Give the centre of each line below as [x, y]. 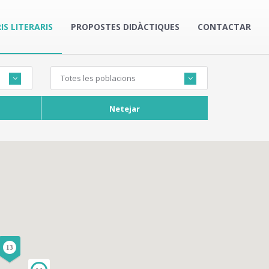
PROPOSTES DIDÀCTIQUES [125, 27]
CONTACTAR [224, 27]
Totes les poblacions [98, 78]
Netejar [124, 108]
